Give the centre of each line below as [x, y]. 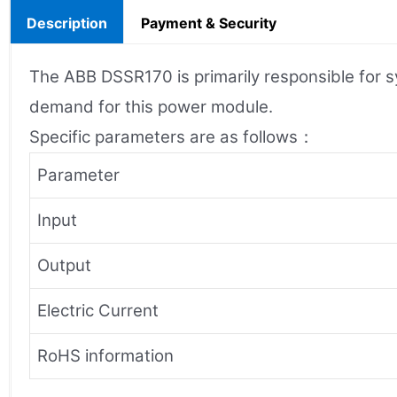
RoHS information [105, 355]
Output [64, 265]
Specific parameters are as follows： [172, 136]
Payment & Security [209, 23]
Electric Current [98, 310]
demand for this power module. [151, 106]
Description [67, 23]
